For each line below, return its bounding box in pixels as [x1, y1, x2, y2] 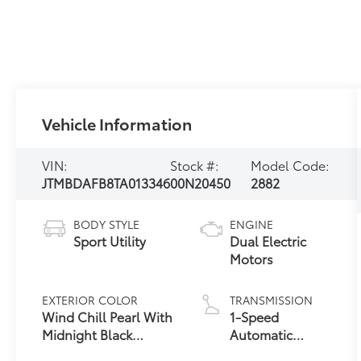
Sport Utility [73, 230, 147, 250]
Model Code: [251, 155, 330, 174]
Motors [230, 248, 274, 268]
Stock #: [170, 155, 220, 174]
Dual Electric [230, 230, 307, 250]
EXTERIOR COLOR [42, 291, 139, 308]
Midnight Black [42, 324, 133, 343]
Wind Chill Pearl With [42, 306, 173, 326]
